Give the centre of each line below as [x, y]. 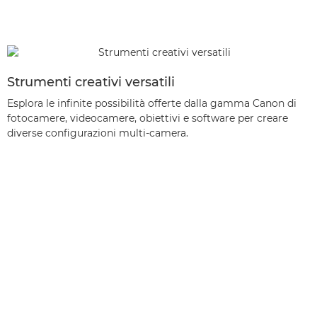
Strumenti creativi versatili [91, 82]
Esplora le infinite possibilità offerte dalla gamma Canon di [152, 103]
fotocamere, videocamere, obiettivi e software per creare [148, 118]
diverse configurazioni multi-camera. [98, 133]
